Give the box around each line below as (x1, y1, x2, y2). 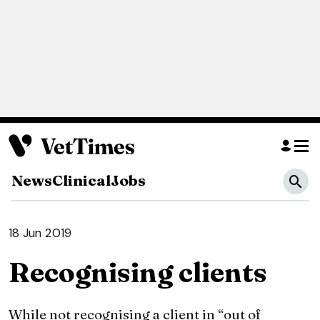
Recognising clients (9, 256, 267, 290)
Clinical (52, 171, 111, 190)
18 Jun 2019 (9, 225, 71, 241)
